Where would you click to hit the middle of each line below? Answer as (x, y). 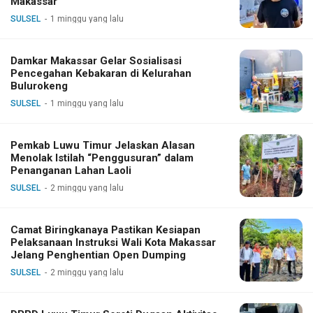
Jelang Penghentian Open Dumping (98, 255)
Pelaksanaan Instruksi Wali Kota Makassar (113, 243)
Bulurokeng (39, 86)
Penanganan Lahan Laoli (71, 171)
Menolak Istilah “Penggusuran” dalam (102, 158)
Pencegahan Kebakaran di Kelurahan (101, 74)
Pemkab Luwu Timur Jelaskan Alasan (103, 146)
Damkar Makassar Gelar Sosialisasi (96, 61)
